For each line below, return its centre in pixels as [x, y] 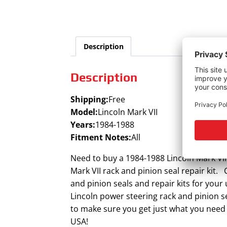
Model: [84, 112]
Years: [83, 125]
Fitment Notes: [101, 138]
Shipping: [90, 100]
